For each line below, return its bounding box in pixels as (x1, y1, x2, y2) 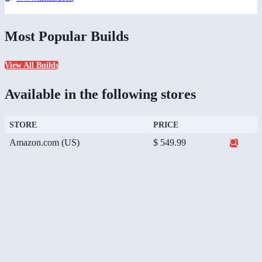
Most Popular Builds (5, 28, 129, 44)
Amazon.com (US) (9, 137, 80, 148)
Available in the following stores (5, 87, 196, 102)
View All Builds (5, 61, 58, 70)
